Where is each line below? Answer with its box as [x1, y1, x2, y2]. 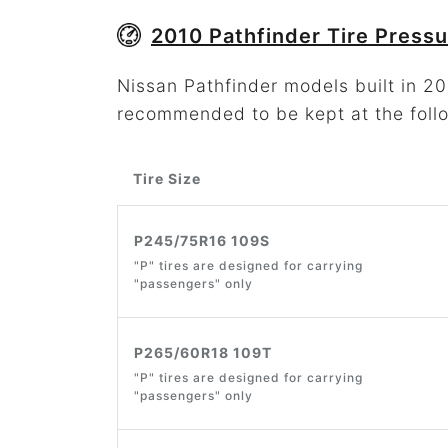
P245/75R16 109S [134, 231, 270, 249]
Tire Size [133, 169, 201, 187]
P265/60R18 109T [134, 343, 272, 361]
